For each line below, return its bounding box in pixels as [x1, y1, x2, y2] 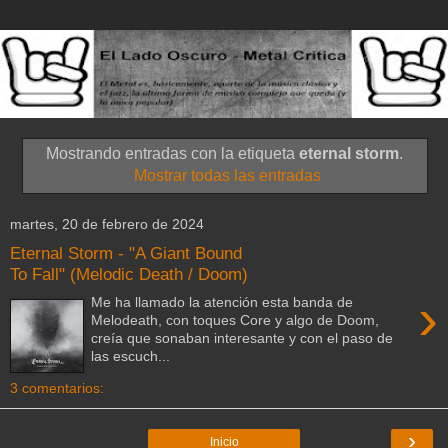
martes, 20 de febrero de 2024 [10, 215, 204, 232]
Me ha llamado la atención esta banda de [91, 294, 354, 311]
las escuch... [91, 348, 171, 365]
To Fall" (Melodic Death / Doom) [10, 263, 248, 284]
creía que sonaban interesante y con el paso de [91, 330, 394, 347]
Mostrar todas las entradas [133, 167, 321, 185]
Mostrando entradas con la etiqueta [45, 145, 299, 163]
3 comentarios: [10, 379, 104, 396]
